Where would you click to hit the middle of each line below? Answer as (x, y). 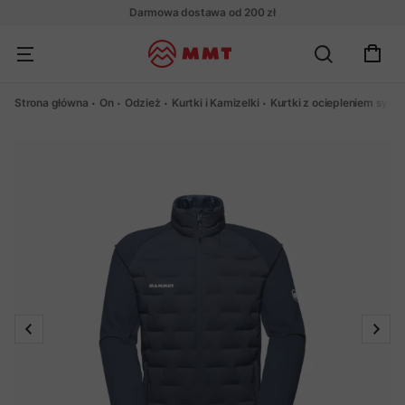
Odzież (142, 103)
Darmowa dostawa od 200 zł (202, 12)
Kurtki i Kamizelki (216, 103)
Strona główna (52, 103)
